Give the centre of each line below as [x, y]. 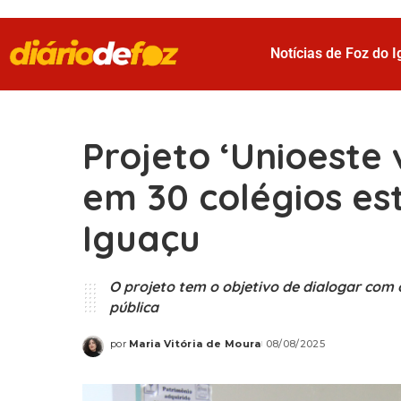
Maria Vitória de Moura [195, 344]
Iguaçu [141, 238]
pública [134, 307]
